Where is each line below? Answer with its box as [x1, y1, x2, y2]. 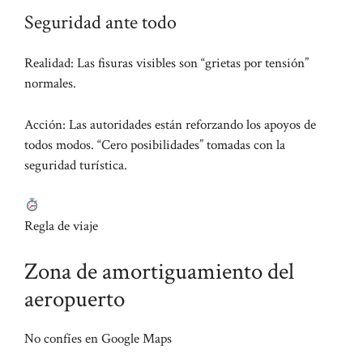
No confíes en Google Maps [24, 329, 172, 348]
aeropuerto [24, 283, 125, 314]
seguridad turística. [24, 156, 127, 174]
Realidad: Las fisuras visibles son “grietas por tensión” [24, 54, 309, 73]
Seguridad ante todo [24, 10, 177, 36]
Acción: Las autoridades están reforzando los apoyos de [24, 115, 316, 134]
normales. [24, 75, 76, 93]
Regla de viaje [24, 217, 98, 236]
